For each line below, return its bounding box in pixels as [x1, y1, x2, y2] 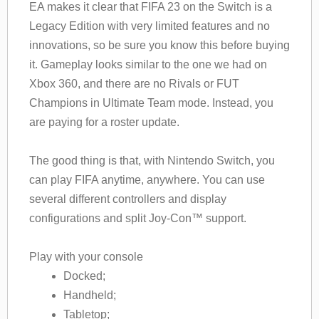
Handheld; [63, 288, 116, 301]
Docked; [63, 269, 105, 282]
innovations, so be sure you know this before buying [29, 38, 290, 51]
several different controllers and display [29, 192, 226, 205]
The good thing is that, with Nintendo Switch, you [29, 154, 275, 167]
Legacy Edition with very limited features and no [29, 19, 270, 32]
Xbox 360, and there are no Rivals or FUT [29, 77, 239, 90]
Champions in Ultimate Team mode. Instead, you [29, 96, 273, 109]
